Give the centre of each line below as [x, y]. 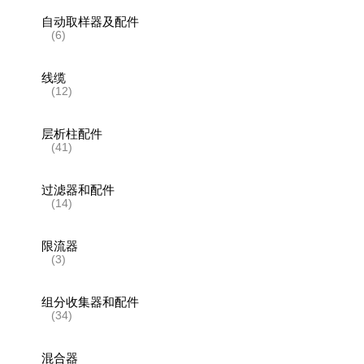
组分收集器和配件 [91, 301]
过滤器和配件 [78, 189]
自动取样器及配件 [91, 21]
